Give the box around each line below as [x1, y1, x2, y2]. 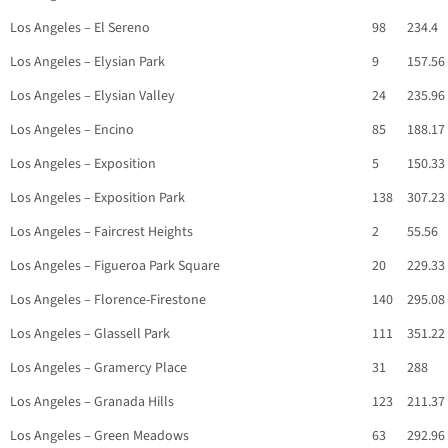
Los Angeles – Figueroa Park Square [10, 256, 220, 277]
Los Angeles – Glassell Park [10, 324, 170, 345]
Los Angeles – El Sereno [10, 18, 150, 39]
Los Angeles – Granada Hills [10, 392, 174, 413]
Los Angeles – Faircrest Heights [10, 222, 193, 243]
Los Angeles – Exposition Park [10, 188, 185, 209]
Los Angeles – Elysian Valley [10, 86, 175, 107]
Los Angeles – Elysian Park [10, 52, 165, 73]
